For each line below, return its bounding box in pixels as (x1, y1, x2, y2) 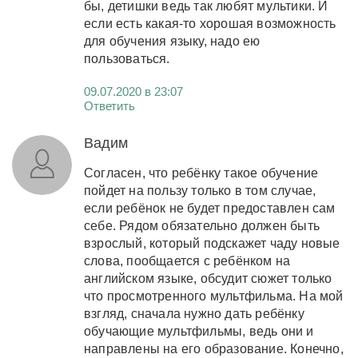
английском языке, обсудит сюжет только (84, 271, 332, 285)
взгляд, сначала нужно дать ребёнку (84, 306, 304, 320)
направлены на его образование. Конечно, (84, 341, 344, 356)
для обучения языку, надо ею (84, 34, 261, 48)
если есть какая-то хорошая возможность (84, 16, 336, 30)
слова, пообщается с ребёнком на (84, 253, 291, 268)
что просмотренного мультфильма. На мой (84, 288, 344, 303)
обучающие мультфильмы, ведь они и (84, 324, 314, 338)
